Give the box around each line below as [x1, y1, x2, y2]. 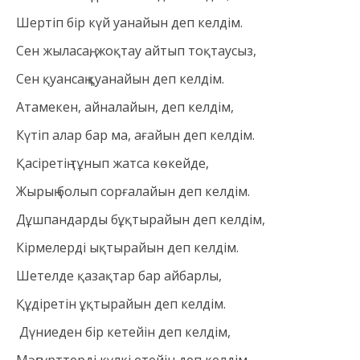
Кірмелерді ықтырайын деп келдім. [16, 239, 239, 257]
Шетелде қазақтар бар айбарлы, [16, 267, 222, 285]
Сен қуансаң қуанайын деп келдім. [16, 70, 224, 88]
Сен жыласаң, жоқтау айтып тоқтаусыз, [16, 42, 256, 60]
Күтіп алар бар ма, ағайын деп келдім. [16, 126, 255, 145]
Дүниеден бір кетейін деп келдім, [16, 323, 231, 342]
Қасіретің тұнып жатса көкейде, [16, 154, 209, 173]
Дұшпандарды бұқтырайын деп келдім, [16, 211, 265, 229]
